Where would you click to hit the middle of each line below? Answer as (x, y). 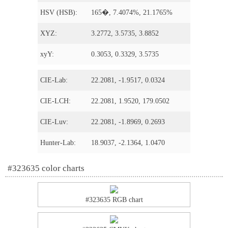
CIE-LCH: (55, 101)
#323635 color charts (46, 168)
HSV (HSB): (59, 12)
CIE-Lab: (54, 80)
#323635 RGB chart (114, 200)
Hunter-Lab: (58, 143)
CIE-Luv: (54, 122)
